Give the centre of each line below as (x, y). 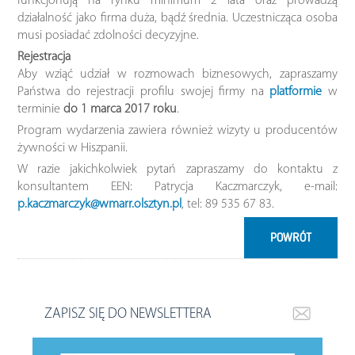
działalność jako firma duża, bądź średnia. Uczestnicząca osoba (177, 18)
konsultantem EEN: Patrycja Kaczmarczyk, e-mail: (177, 187)
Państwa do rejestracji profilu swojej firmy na (144, 92)
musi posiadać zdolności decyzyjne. (109, 35)
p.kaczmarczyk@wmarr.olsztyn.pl (100, 204)
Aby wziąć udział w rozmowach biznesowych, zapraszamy (177, 74)
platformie (296, 92)
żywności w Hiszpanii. (73, 148)
